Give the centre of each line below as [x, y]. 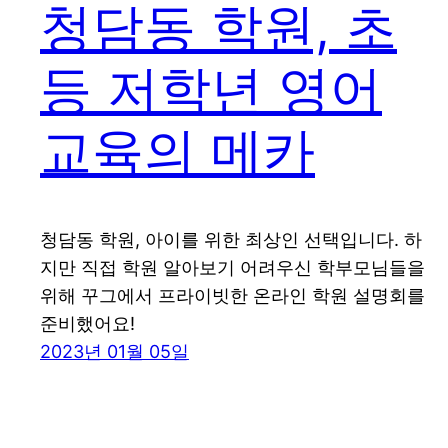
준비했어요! [87, 324]
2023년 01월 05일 [114, 352]
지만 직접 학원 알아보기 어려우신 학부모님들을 [232, 268]
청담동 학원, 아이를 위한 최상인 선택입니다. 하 [231, 240]
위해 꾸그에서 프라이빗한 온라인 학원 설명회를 [232, 296]
